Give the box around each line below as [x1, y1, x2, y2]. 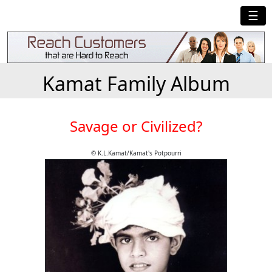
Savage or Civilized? [70, 116, 202, 137]
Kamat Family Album [42, 70, 230, 97]
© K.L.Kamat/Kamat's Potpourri [90, 149, 182, 158]
